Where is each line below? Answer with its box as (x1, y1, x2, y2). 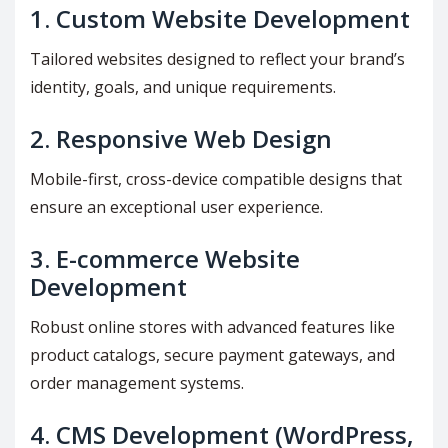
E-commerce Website (56, 241, 300, 275)
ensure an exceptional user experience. (30, 195, 323, 218)
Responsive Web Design (56, 121, 332, 155)
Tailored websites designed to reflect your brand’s (30, 47, 405, 70)
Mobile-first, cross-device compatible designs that (30, 167, 402, 190)
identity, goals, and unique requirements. (30, 75, 336, 98)
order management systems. (30, 371, 244, 394)
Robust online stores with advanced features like (30, 315, 395, 338)
